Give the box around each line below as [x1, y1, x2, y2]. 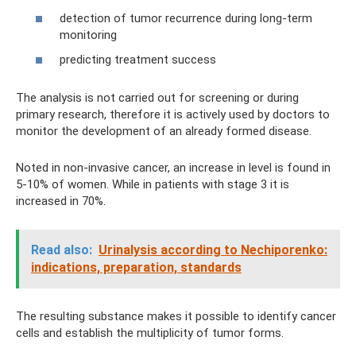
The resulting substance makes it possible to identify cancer [16, 309, 336, 323]
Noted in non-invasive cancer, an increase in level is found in [16, 161, 331, 175]
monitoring [60, 27, 117, 42]
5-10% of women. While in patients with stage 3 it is [16, 177, 289, 192]
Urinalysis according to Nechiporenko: [99, 242, 327, 257]
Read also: [31, 242, 92, 257]
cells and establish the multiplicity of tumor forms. [16, 326, 284, 340]
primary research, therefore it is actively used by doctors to [16, 107, 330, 122]
